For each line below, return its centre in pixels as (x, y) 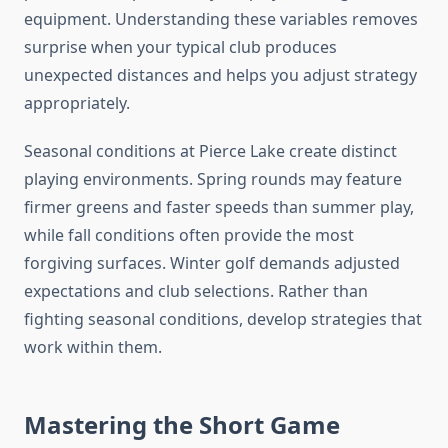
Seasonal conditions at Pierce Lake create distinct (210, 151)
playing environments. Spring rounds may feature (213, 179)
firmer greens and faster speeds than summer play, (219, 207)
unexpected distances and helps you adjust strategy (220, 75)
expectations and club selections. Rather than (196, 291)
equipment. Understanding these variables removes (221, 19)
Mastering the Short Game (182, 425)
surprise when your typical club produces (180, 47)
